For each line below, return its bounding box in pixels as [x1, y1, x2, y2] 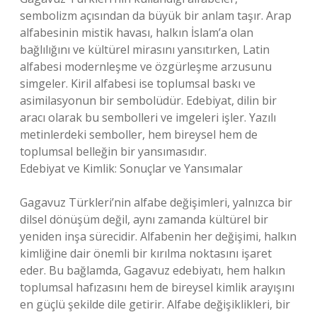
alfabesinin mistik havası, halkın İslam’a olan [20, 25, 253, 40]
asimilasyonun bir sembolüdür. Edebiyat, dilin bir [20, 93, 277, 108]
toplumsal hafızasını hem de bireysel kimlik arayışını [20, 279, 294, 295]
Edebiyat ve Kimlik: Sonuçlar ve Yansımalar [20, 161, 243, 176]
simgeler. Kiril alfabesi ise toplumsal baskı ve [20, 76, 255, 91]
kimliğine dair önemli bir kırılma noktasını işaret [20, 246, 272, 261]
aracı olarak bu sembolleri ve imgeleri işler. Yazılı [20, 110, 276, 125]
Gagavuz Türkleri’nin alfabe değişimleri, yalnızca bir [20, 195, 292, 210]
